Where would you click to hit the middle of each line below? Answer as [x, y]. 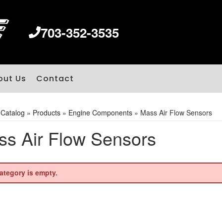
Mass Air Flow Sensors [176, 112]
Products [46, 112]
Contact [55, 79]
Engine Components [100, 112]
